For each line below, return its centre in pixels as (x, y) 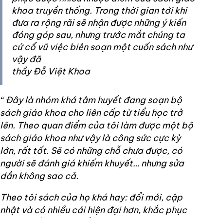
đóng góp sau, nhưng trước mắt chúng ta (98, 35)
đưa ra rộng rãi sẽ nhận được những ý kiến (99, 23)
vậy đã (26, 59)
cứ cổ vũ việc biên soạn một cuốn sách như (102, 47)
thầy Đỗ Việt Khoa (51, 72)
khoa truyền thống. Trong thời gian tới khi (99, 11)
